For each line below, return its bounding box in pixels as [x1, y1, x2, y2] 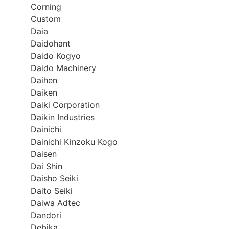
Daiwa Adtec [31, 197, 80, 208]
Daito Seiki [31, 185, 73, 196]
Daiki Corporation [31, 99, 100, 110]
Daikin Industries [31, 111, 95, 122]
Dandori [31, 210, 61, 220]
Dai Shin [31, 161, 62, 171]
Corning [31, 1, 61, 12]
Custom [31, 13, 61, 24]
